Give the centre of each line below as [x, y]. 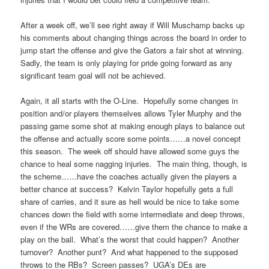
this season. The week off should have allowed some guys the [130, 151]
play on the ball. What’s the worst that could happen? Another [130, 240]
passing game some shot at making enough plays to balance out [133, 126]
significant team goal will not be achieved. [93, 75]
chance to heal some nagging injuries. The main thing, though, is [134, 164]
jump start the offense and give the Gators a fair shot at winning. [134, 50]
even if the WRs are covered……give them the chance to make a [134, 227]
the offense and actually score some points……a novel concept [131, 139]
